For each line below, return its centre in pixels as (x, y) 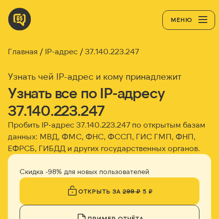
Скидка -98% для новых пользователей (84, 171)
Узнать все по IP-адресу (86, 92)
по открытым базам (168, 124)
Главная (23, 51)
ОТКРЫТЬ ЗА (100, 191)
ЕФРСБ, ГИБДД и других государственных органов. (104, 148)
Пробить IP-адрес (42, 124)
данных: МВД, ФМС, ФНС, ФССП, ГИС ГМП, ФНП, (102, 136)
